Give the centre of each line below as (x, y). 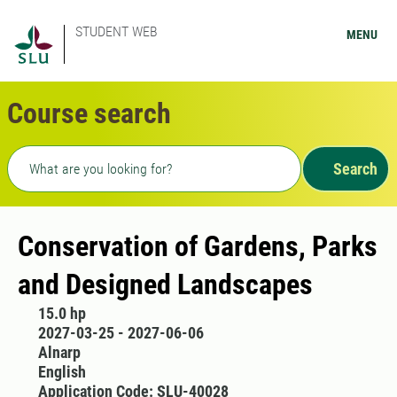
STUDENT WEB (117, 31)
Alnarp (59, 352)
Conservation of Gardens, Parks (198, 246)
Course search (89, 113)
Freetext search (61, 156)
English (62, 372)
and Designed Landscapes (165, 284)
